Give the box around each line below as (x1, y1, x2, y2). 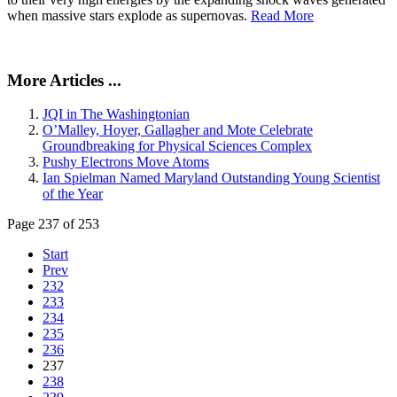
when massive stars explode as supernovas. (7, 7, 251, 23)
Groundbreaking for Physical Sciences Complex (43, 138, 312, 154)
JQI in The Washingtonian (43, 106, 190, 122)
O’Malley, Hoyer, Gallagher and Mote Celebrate (43, 122, 313, 138)
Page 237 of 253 (7, 216, 99, 232)
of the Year (43, 186, 103, 202)
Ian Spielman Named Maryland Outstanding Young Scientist (43, 170, 380, 186)
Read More (251, 7, 314, 23)
